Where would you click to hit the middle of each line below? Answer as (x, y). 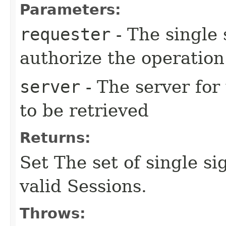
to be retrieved (84, 110)
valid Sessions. (83, 186)
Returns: (55, 137)
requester (65, 34)
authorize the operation (122, 58)
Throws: (53, 213)
